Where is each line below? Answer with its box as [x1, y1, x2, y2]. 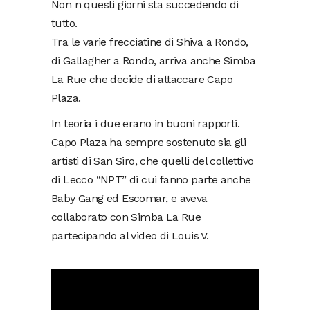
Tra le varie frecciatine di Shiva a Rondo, [51, 35, 248, 48]
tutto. [51, 16, 77, 30]
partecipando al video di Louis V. [51, 228, 209, 242]
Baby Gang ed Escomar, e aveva [51, 191, 208, 205]
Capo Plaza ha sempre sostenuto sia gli [51, 135, 246, 149]
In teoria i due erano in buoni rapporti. [51, 116, 239, 130]
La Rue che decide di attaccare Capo [51, 72, 232, 86]
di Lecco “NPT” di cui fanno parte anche [51, 172, 251, 186]
